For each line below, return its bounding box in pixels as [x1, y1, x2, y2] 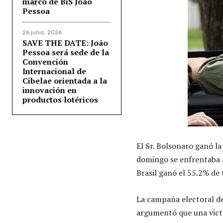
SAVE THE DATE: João [22, 37, 108, 48]
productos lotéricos [22, 94, 98, 105]
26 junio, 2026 [22, 29, 62, 36]
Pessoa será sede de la [22, 46, 109, 58]
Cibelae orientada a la [22, 75, 107, 86]
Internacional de [22, 65, 86, 77]
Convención [22, 56, 68, 67]
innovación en [22, 84, 77, 96]
